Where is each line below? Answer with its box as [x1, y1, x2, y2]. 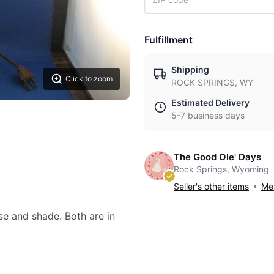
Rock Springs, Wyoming [174, 164, 269, 174]
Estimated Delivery [171, 97, 250, 108]
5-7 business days [171, 110, 245, 120]
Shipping [171, 64, 209, 75]
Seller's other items [174, 181, 249, 191]
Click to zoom [65, 74, 113, 83]
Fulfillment [144, 34, 193, 46]
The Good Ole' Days [174, 151, 261, 163]
